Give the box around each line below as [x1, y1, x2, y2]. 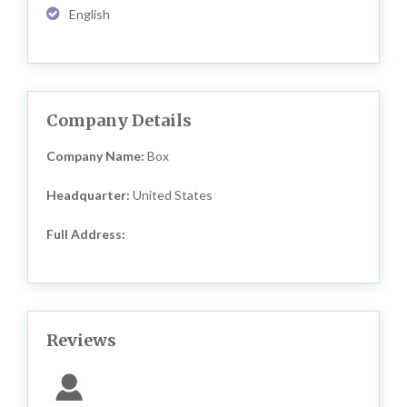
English [69, 6, 110, 23]
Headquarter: [46, 187, 133, 203]
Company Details [46, 110, 192, 132]
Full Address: [46, 226, 125, 243]
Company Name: [46, 148, 147, 164]
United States [133, 187, 213, 203]
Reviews [46, 330, 116, 352]
